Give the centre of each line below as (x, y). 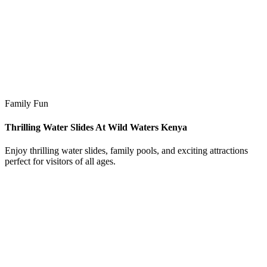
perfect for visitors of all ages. (60, 162)
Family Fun (27, 104)
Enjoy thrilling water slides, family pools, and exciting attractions (126, 151)
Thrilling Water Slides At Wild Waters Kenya (96, 127)
